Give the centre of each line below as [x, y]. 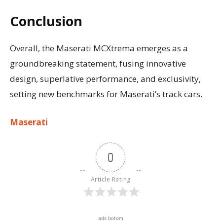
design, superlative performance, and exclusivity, [105, 78]
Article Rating [110, 179]
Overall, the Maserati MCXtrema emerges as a [99, 48]
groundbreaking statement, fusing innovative [98, 63]
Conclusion [46, 21]
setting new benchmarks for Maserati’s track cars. [106, 94]
